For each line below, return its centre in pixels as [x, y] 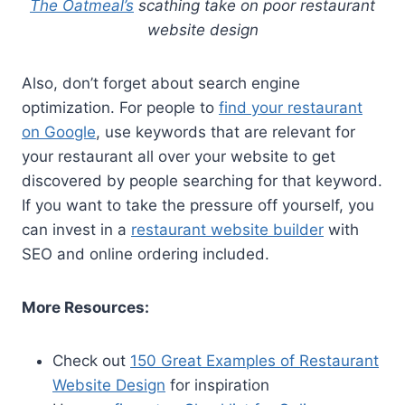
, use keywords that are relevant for [226, 132]
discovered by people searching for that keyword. [202, 180]
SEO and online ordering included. [146, 254]
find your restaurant [291, 107]
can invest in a [76, 229]
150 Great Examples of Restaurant [254, 360]
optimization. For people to [120, 107]
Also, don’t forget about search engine [161, 83]
